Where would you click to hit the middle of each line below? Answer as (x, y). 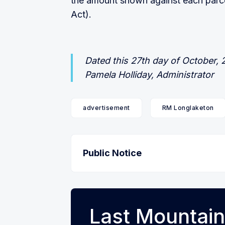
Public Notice (112, 153)
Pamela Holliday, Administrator (149, 74)
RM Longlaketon (188, 107)
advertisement (106, 107)
